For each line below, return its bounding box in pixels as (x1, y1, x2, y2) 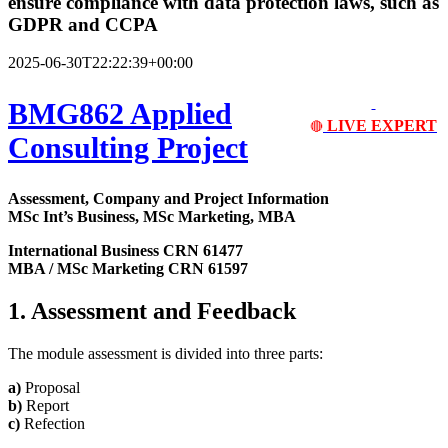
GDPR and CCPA (8, 13, 158, 35)
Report (22, 397, 69, 415)
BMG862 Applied (8, 97, 232, 131)
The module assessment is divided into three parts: (8, 345, 323, 363)
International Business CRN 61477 (8, 242, 243, 260)
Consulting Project (8, 131, 248, 165)
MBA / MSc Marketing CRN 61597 (8, 260, 248, 278)
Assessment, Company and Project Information (8, 190, 329, 208)
